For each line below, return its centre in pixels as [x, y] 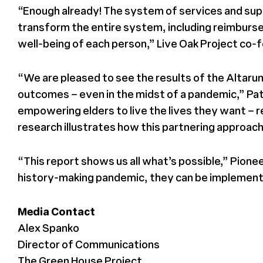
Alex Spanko [48, 227]
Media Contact [56, 211]
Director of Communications [89, 244]
